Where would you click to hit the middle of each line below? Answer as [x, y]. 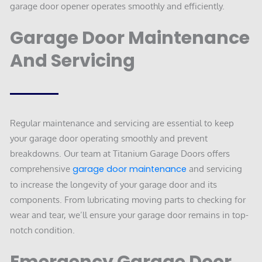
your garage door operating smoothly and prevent [109, 138]
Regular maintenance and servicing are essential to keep [122, 123]
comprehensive [41, 168]
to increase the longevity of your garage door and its [113, 184]
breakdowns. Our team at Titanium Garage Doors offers [120, 153]
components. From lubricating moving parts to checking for [128, 199]
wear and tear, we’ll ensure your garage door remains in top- [129, 214]
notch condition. [42, 230]
